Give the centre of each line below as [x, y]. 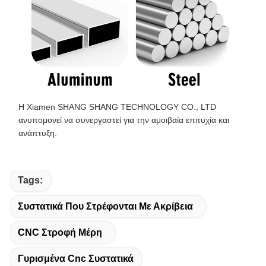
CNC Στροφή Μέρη [60, 232]
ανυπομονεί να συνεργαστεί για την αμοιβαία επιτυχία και [124, 120]
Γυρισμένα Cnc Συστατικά [76, 258]
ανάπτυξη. [38, 133]
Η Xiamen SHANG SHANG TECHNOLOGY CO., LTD [117, 107]
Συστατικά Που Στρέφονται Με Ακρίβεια [105, 206]
